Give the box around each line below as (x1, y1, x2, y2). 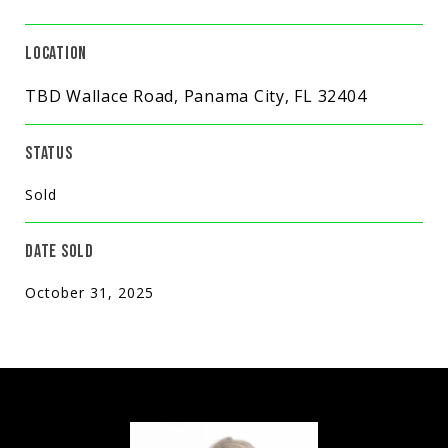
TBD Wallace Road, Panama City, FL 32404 (25, 84, 367, 107)
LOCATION (25, 42, 87, 64)
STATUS (25, 142, 73, 164)
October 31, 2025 (25, 282, 154, 302)
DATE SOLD (25, 240, 94, 262)
